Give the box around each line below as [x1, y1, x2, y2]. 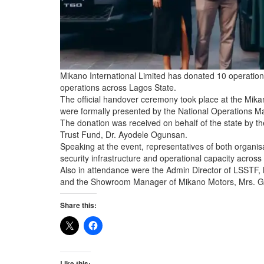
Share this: [60, 200, 97, 211]
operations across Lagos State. [60, 81, 176, 94]
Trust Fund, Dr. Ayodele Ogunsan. [60, 128, 187, 141]
